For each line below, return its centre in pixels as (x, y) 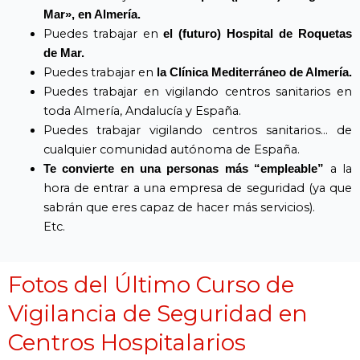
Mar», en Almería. (92, 14)
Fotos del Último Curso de (151, 284)
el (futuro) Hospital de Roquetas (258, 33)
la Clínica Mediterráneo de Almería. (254, 72)
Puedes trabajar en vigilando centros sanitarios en (197, 91)
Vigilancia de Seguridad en (158, 313)
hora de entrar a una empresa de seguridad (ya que (197, 188)
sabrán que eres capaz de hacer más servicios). (179, 207)
